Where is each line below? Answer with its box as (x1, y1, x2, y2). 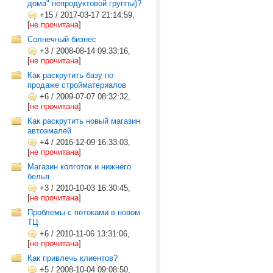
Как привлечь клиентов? (27, 253, 118, 263)
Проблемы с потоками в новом (27, 208, 140, 217)
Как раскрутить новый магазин (27, 116, 140, 126)
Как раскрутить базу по (27, 71, 113, 80)
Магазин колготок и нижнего (27, 162, 131, 171)
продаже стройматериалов (27, 80, 126, 90)
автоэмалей (27, 126, 71, 135)
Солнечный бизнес (27, 35, 96, 44)
